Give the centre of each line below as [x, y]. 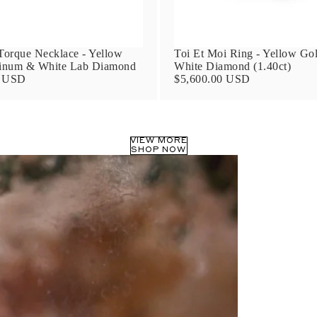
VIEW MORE [158, 141]
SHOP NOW [158, 150]
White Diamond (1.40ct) [232, 66]
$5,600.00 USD [212, 79]
